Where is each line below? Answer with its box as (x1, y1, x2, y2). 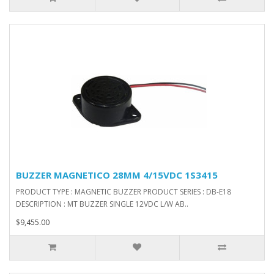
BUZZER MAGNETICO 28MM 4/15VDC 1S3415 (16, 169, 218, 181)
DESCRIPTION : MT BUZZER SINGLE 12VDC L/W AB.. (16, 199, 188, 209)
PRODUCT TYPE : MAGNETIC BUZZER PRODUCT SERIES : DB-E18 (16, 187, 231, 197)
